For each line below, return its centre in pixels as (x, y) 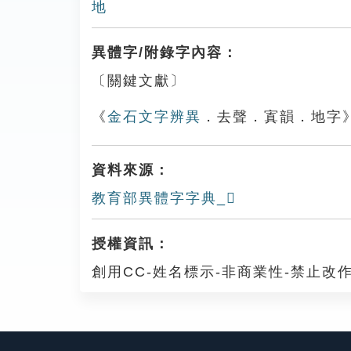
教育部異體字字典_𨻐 (164, 198)
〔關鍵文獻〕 (139, 81)
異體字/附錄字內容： (165, 52)
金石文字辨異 (154, 117)
